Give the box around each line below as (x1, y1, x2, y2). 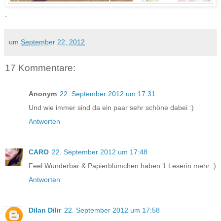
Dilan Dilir (29, 206, 61, 214)
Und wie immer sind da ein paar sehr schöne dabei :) (29, 103, 194, 111)
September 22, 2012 (21, 38, 85, 46)
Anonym (29, 89, 57, 98)
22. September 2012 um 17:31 (60, 89, 155, 98)
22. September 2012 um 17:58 (64, 206, 160, 214)
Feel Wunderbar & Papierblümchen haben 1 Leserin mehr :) (29, 161, 216, 170)
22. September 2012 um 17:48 (52, 147, 147, 156)
